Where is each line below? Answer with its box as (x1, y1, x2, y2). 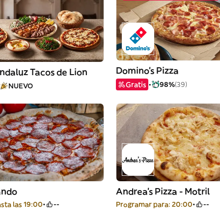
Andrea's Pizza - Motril (116, 186, 210, 197)
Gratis (126, 80, 146, 89)
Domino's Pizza (116, 65, 179, 76)
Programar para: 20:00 (116, 200, 192, 209)
